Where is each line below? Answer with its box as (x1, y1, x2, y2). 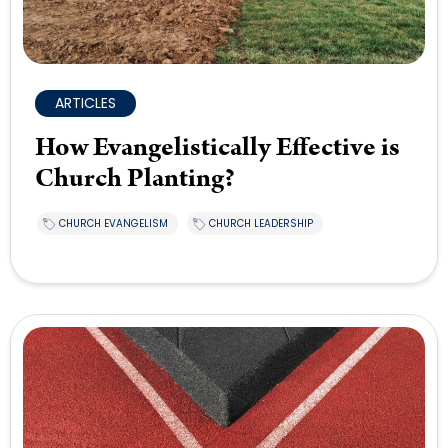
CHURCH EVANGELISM (59, 216, 168, 232)
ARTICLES (55, 93, 116, 114)
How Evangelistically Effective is (35, 129, 400, 167)
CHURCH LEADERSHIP (209, 216, 313, 232)
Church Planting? (35, 160, 235, 198)
